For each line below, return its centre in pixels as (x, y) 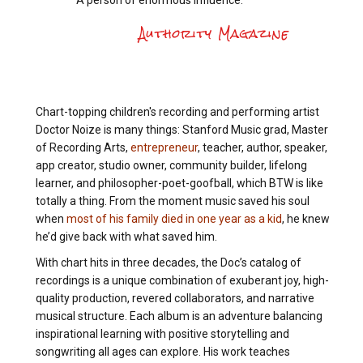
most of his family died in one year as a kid (174, 219)
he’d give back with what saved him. (126, 237)
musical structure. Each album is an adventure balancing (179, 316)
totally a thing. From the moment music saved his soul (173, 201)
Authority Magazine (214, 34)
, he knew (306, 219)
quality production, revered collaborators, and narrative (175, 299)
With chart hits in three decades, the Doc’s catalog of (169, 263)
